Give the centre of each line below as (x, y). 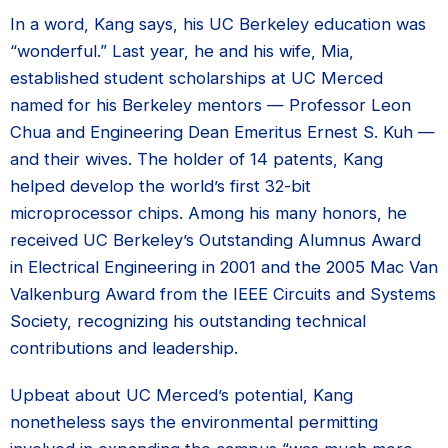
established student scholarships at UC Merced (196, 78)
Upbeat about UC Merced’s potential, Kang (181, 395)
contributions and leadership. (124, 348)
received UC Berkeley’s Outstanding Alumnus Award (215, 240)
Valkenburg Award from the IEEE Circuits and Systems (223, 294)
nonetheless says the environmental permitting (194, 422)
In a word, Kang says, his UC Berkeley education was (218, 24)
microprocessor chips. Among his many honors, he (208, 213)
